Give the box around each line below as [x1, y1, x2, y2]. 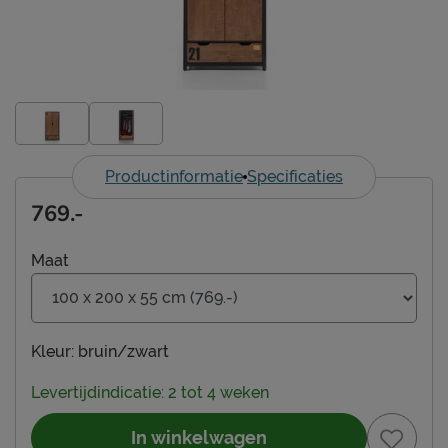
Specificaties [247, 166, 343, 186]
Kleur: [31, 341, 74, 361]
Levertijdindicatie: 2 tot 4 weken [31, 382, 269, 402]
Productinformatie [105, 166, 243, 186]
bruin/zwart [78, 341, 169, 361]
